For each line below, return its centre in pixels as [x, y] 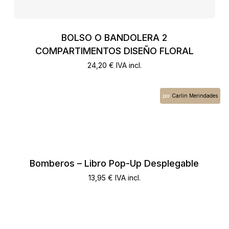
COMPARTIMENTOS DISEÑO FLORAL [114, 51]
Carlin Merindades [195, 95]
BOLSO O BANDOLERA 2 [114, 37]
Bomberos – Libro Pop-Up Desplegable [114, 163]
